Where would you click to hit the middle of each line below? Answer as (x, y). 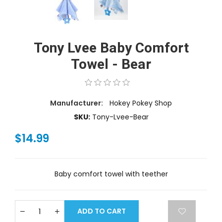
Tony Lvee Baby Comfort (111, 49)
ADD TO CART (102, 211)
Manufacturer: (77, 103)
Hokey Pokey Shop (141, 103)
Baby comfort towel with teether (111, 174)
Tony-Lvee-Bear (120, 117)
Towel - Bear (111, 65)
